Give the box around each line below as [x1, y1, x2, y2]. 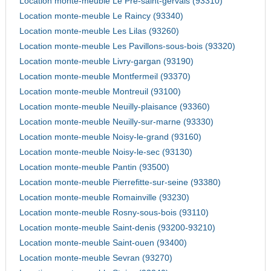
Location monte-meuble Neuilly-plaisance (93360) [19, 102, 210, 112]
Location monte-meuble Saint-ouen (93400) [19, 238, 187, 248]
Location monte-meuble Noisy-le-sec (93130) [19, 148, 192, 157]
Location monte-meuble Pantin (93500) [19, 163, 169, 172]
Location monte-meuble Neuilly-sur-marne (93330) [19, 117, 214, 127]
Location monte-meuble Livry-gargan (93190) [19, 57, 194, 67]
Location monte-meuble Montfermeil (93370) [19, 72, 191, 82]
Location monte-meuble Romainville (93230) [19, 193, 189, 203]
